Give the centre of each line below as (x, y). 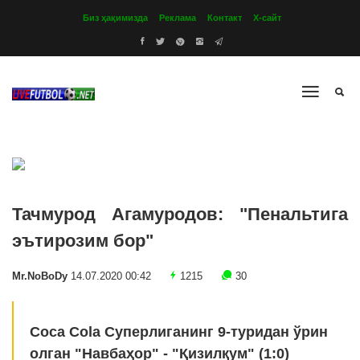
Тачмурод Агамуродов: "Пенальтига (180, 215)
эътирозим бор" (83, 241)
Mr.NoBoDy (41, 277)
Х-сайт (267, 18)
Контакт (225, 18)
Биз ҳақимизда (115, 18)
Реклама (178, 18)
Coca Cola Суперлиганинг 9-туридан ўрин (179, 332)
